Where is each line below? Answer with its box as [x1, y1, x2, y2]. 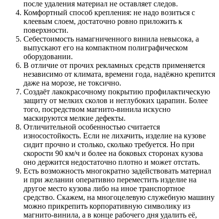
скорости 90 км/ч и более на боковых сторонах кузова [23, 149, 203, 157]
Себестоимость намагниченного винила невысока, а [23, 34, 199, 43]
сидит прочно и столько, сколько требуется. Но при [23, 140, 195, 149]
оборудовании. [23, 52, 73, 61]
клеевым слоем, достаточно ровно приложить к [23, 17, 182, 25]
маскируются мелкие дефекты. [23, 113, 126, 122]
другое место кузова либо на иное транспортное [23, 184, 185, 193]
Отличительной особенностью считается [23, 122, 160, 131]
